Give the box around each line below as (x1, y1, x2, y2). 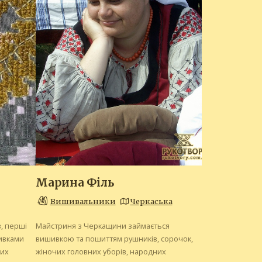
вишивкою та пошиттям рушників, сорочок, (35, 233, 193, 244)
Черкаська (130, 196, 173, 206)
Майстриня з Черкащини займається (35, 220, 170, 232)
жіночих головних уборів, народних (35, 246, 166, 257)
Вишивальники (50, 196, 116, 206)
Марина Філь (35, 176, 114, 190)
